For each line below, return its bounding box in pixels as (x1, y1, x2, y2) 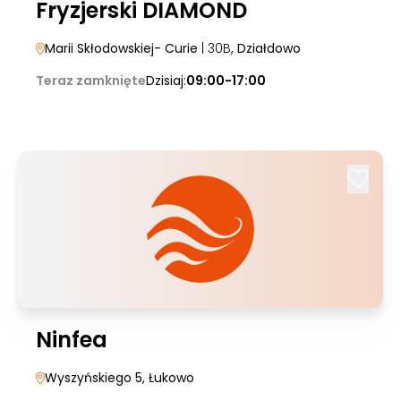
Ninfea (36, 325, 107, 354)
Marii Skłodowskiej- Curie (45, 39, 198, 57)
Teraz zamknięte (36, 72, 146, 90)
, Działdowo (231, 39, 301, 57)
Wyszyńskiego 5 (45, 369, 142, 387)
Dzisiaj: (146, 72, 186, 90)
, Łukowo (142, 369, 194, 387)
